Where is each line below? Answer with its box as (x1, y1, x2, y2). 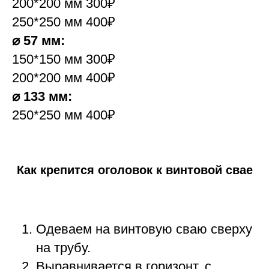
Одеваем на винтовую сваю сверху (36, 222, 252, 237)
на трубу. (36, 240, 91, 256)
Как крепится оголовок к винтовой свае (16, 163, 253, 177)
